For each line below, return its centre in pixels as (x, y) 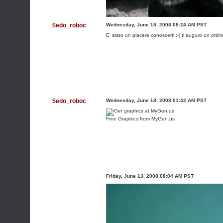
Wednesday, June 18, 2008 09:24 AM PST (156, 25)
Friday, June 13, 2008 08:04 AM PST (150, 176)
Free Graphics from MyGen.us (140, 119)
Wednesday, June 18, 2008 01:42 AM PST (156, 100)
